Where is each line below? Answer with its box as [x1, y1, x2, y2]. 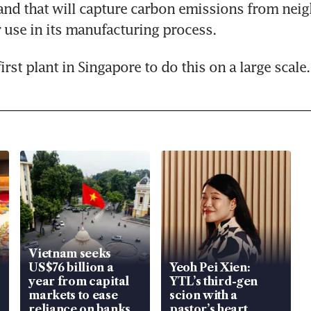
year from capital [28, 274, 129, 289]
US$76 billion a [28, 260, 114, 275]
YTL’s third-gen [169, 274, 258, 289]
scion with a [169, 288, 238, 303]
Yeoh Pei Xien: [169, 260, 251, 275]
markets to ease [28, 288, 118, 303]
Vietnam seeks [28, 246, 112, 261]
